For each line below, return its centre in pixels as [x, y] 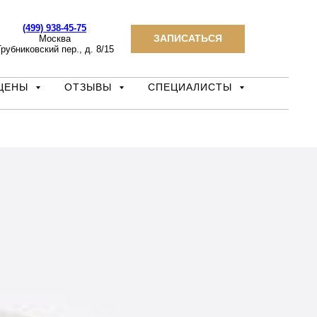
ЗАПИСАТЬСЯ [188, 38]
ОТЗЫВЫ [90, 87]
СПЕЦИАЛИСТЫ [192, 87]
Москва [54, 39]
